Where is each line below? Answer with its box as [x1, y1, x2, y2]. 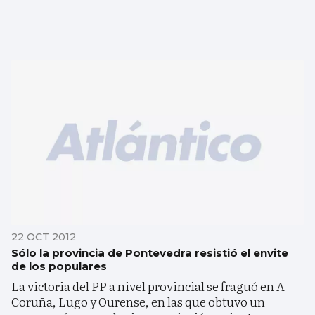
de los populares [11, 259, 107, 273]
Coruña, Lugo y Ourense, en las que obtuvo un [11, 292, 265, 310]
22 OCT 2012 [11, 230, 76, 243]
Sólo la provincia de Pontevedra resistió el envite [11, 245, 288, 259]
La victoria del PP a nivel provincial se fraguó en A [11, 276, 285, 295]
